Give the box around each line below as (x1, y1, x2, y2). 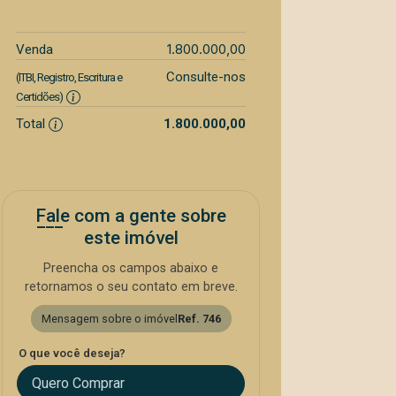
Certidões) (16, 90, 63, 103)
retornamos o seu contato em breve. (24, 279, 238, 294)
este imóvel (83, 227, 179, 248)
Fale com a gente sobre (35, 205, 226, 226)
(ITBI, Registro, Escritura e (16, 71, 122, 84)
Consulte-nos (165, 69, 246, 85)
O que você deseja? (19, 346, 126, 360)
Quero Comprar (32, 375, 125, 392)
